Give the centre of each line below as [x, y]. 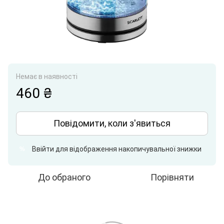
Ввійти [43, 149]
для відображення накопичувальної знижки [128, 149]
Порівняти [172, 177]
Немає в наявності [47, 77]
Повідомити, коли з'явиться [112, 123]
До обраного [64, 177]
